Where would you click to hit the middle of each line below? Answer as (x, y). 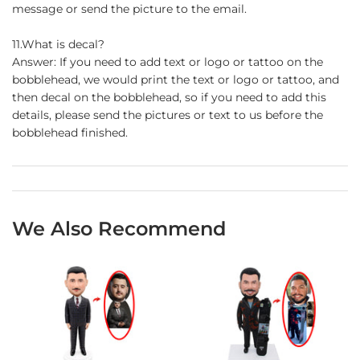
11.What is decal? (58, 44)
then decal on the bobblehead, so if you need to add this (169, 97)
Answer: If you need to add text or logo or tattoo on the (168, 61)
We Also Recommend (119, 228)
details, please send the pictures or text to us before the (168, 115)
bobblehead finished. (70, 132)
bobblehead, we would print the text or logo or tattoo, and (176, 79)
